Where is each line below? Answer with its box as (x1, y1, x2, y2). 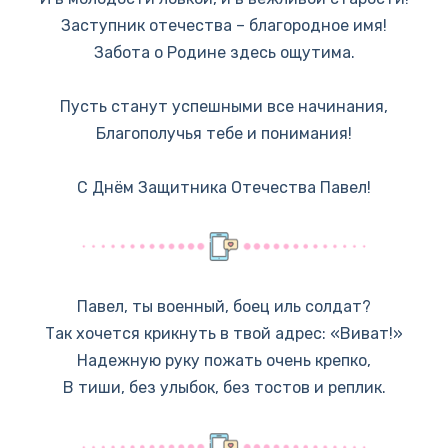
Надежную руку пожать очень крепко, (77, 351, 371, 371)
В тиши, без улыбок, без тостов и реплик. (62, 378, 386, 398)
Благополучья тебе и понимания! (96, 123, 352, 143)
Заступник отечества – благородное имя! (61, 15, 387, 35)
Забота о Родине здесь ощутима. (93, 42, 355, 62)
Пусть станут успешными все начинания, (60, 96, 388, 116)
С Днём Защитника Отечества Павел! (77, 178, 371, 198)
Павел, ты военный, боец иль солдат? (77, 297, 371, 317)
